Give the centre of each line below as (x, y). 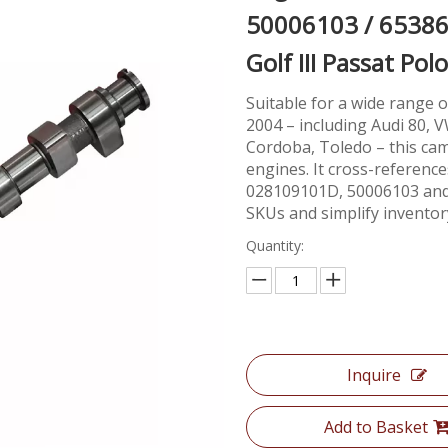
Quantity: (275, 245)
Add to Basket (376, 427)
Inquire (374, 375)
